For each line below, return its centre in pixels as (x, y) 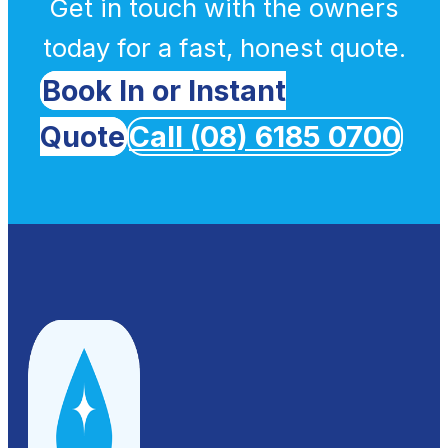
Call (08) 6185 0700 (265, 136)
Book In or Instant (164, 90)
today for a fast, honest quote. (224, 47)
